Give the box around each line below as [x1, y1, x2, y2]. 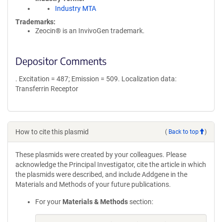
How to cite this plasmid [15, 128, 89, 136]
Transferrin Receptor [15, 85, 78, 93]
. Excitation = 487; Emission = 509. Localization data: [15, 75, 176, 83]
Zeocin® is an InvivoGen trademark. [35, 27, 145, 35]
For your [35, 198, 62, 206]
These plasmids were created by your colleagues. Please [15, 151, 186, 159]
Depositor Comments [15, 55, 107, 67]
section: [128, 198, 153, 206]
